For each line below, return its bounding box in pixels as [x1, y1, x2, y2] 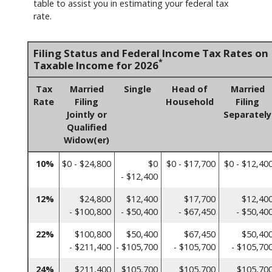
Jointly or [66, 108, 107, 120]
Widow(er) [64, 134, 109, 146]
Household [166, 95, 214, 107]
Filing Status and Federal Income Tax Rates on [33, 46, 268, 60]
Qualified [66, 121, 107, 133]
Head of [172, 83, 208, 95]
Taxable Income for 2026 [33, 58, 158, 72]
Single [124, 83, 151, 95]
